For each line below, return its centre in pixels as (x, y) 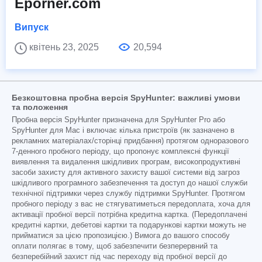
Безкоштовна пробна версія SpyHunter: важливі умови (126, 97)
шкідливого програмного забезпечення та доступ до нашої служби (130, 183)
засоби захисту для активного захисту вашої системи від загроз (126, 172)
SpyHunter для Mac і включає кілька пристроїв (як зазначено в (123, 130)
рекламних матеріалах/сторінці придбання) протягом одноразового (130, 141)
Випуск (32, 27)
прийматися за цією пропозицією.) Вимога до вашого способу (121, 235)
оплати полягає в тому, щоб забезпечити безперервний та (115, 246)
